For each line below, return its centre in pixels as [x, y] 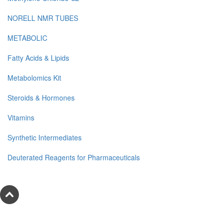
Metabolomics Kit [34, 78]
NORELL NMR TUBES [43, 18]
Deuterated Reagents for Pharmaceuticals [74, 158]
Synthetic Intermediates [45, 138]
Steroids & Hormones [41, 98]
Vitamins [21, 118]
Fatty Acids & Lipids [38, 58]
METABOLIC [27, 38]
